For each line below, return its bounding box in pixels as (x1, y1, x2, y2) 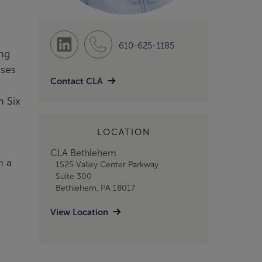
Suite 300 (55, 172, 92, 181)
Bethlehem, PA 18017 (55, 184, 135, 192)
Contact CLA (50, 76, 103, 87)
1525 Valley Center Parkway (55, 160, 158, 169)
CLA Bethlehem (50, 148, 116, 158)
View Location (50, 207, 108, 217)
